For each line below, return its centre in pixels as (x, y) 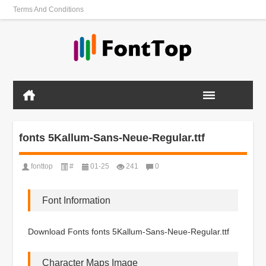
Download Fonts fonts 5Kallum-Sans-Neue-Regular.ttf (129, 231)
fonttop (42, 166)
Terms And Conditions (49, 9)
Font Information (77, 200)
